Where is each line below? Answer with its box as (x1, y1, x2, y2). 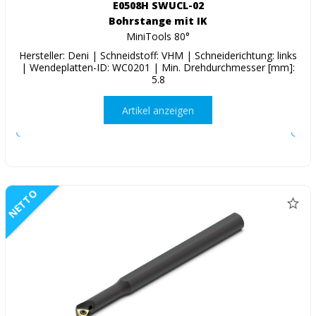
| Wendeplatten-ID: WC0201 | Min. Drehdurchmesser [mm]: (21, 61, 295, 75)
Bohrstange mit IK (109, 14, 207, 28)
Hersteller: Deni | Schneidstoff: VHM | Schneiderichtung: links (19, 49, 297, 63)
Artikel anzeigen (122, 103, 194, 117)
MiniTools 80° (126, 30, 190, 44)
